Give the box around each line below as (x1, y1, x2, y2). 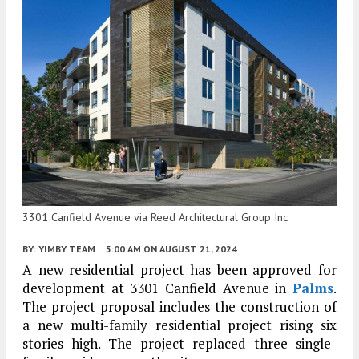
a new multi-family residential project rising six (22, 316, 337, 335)
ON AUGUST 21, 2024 (143, 243, 237, 256)
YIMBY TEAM (38, 243, 95, 256)
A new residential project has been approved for (22, 260, 337, 280)
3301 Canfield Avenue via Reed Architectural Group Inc (22, 210, 288, 225)
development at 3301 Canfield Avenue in (22, 279, 292, 298)
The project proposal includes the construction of (22, 297, 337, 317)
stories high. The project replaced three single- (22, 334, 337, 353)
